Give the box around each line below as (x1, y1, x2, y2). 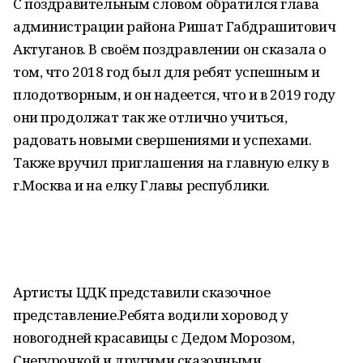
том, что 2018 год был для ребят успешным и (13, 62, 320, 81)
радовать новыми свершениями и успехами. (13, 130, 312, 149)
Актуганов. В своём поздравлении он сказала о (13, 40, 327, 58)
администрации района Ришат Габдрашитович (13, 17, 336, 36)
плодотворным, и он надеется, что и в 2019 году (13, 85, 335, 104)
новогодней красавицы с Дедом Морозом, (13, 328, 295, 347)
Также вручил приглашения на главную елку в (13, 153, 329, 172)
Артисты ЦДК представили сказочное (13, 283, 271, 301)
